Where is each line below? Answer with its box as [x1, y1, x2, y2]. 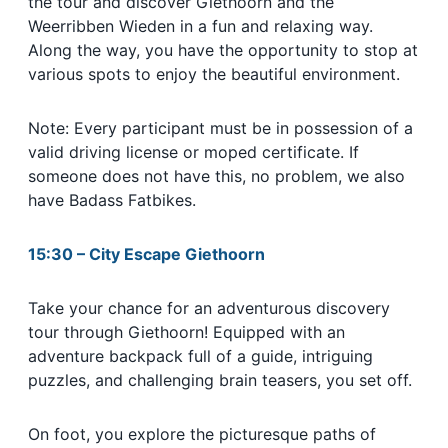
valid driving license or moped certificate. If [28, 142, 359, 163]
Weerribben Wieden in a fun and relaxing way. [28, 16, 373, 37]
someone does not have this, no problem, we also [28, 166, 405, 187]
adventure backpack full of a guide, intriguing [28, 346, 373, 367]
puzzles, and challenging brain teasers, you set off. [28, 370, 412, 391]
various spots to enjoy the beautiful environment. [28, 64, 400, 85]
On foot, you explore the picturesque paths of [28, 424, 376, 445]
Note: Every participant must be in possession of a [28, 118, 413, 139]
